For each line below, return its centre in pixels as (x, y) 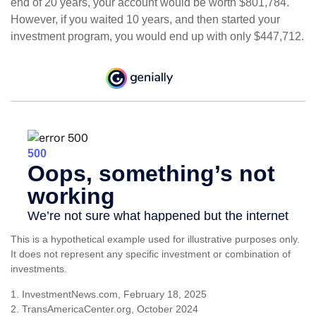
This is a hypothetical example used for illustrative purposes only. (155, 239)
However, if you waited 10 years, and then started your (145, 20)
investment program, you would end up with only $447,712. (157, 37)
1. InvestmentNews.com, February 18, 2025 (109, 294)
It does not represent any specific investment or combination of (151, 254)
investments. (39, 269)
